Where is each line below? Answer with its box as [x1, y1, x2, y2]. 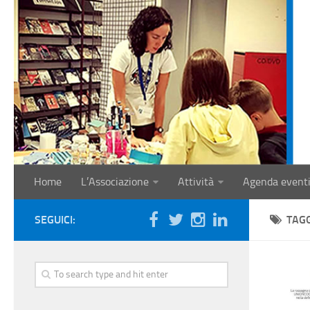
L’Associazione [81, 175, 149, 189]
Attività [178, 175, 214, 189]
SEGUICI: [35, 213, 75, 227]
